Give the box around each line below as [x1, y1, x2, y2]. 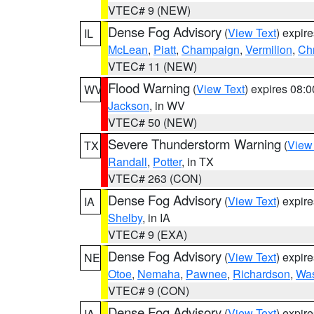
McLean [108, 41, 148, 57]
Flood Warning [108, 78, 190, 97]
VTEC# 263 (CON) [108, 170, 202, 186]
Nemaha [137, 266, 180, 282]
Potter [153, 153, 182, 170]
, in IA [142, 210, 170, 226]
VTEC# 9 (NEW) [108, 2, 191, 18]
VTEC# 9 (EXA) [108, 226, 187, 243]
